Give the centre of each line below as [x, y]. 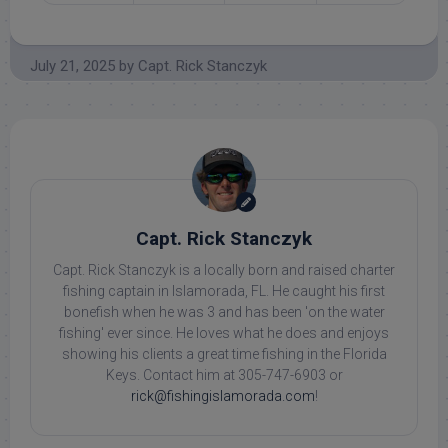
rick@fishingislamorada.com [222, 396]
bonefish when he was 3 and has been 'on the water [224, 312]
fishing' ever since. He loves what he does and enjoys [224, 333]
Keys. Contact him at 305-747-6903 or [224, 375]
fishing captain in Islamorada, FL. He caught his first [224, 291]
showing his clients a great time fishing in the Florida [224, 354]
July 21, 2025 [72, 66]
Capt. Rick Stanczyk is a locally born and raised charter [224, 270]
